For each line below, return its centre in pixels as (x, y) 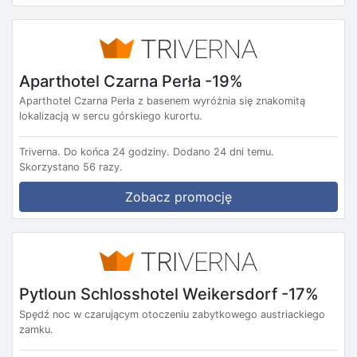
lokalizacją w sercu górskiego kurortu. (111, 116)
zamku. (36, 329)
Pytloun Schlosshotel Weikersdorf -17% (169, 294)
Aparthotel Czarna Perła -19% (131, 81)
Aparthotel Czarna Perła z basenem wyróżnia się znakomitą (162, 101)
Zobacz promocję (178, 197)
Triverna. (40, 152)
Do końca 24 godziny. (117, 152)
